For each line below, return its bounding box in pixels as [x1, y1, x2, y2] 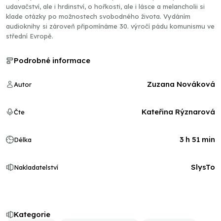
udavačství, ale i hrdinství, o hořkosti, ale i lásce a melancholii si [6, 2, 205, 10]
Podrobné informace [14, 56, 90, 65]
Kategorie [14, 210, 50, 219]
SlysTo [191, 162, 215, 172]
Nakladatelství [14, 163, 58, 171]
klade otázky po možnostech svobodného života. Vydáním [6, 12, 190, 20]
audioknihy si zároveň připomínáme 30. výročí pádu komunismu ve [6, 22, 215, 30]
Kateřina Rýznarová [142, 107, 215, 116]
